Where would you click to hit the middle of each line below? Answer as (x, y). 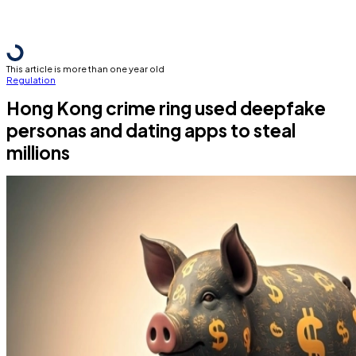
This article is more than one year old (85, 68)
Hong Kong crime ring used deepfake (166, 108)
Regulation (31, 79)
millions (38, 153)
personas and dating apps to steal (151, 130)
